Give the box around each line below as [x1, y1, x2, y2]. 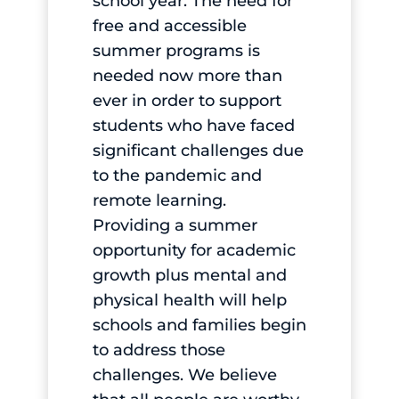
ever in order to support [92, 91, 281, 111]
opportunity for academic [92, 240, 296, 261]
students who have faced [92, 116, 295, 136]
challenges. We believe [92, 365, 277, 386]
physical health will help [92, 290, 287, 311]
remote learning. [92, 191, 226, 211]
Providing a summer [92, 216, 257, 236]
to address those [92, 340, 225, 361]
